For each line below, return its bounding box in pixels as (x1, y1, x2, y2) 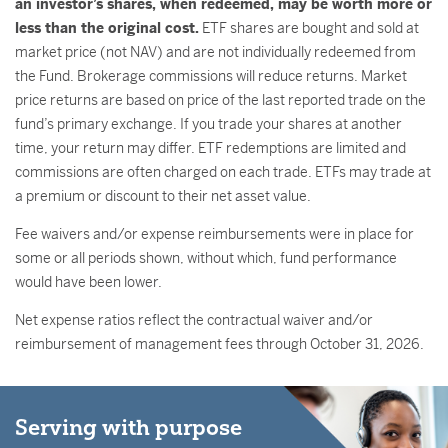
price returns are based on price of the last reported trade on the (15, 91, 426, 109)
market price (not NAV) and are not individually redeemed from (15, 43, 416, 61)
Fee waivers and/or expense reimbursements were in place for (15, 225, 414, 243)
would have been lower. (15, 273, 162, 291)
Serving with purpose (15, 414, 242, 441)
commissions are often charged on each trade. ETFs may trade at (15, 163, 431, 181)
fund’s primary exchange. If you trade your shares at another (15, 115, 402, 133)
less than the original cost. (15, 19, 199, 37)
